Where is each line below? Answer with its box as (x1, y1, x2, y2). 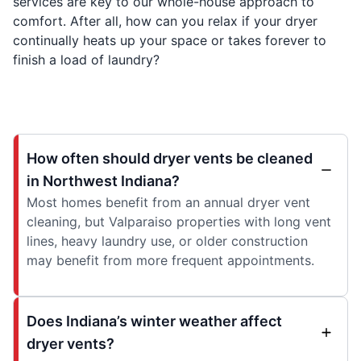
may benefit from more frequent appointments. (27, 252, 314, 268)
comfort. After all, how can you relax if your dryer (13, 13, 317, 29)
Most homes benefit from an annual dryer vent (27, 194, 310, 210)
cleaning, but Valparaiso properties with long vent (27, 214, 331, 230)
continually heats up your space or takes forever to (13, 32, 326, 48)
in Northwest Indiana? (27, 172, 180, 189)
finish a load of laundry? (13, 52, 160, 68)
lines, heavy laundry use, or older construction (27, 233, 308, 249)
